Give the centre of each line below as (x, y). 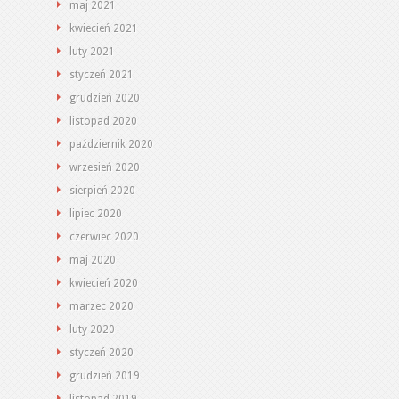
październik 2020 (111, 144)
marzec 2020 (102, 306)
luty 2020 (92, 330)
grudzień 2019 (105, 376)
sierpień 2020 (102, 191)
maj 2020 (93, 260)
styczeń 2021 (102, 75)
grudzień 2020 (105, 98)
